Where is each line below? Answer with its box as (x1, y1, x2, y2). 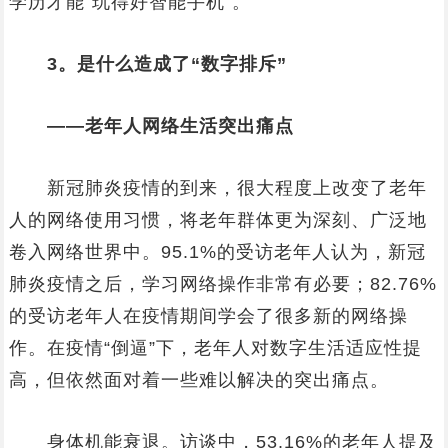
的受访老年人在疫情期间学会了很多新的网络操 (8, 306, 408, 326)
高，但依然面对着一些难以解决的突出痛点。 (8, 370, 389, 390)
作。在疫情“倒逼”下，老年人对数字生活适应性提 (8, 338, 422, 358)
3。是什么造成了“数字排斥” (46, 54, 287, 74)
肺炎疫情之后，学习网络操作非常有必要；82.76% (8, 274, 437, 294)
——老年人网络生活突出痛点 (46, 116, 294, 136)
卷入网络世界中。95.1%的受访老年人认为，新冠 (8, 242, 426, 262)
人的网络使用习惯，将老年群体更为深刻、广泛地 (8, 210, 427, 230)
